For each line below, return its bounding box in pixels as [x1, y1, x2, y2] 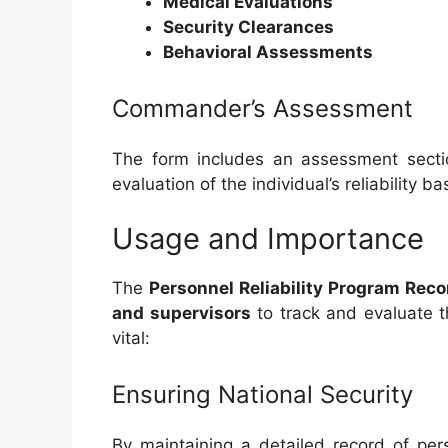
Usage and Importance [112, 221, 424, 256]
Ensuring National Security [112, 379, 413, 409]
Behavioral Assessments [163, 42, 373, 62]
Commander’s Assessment [112, 93, 413, 123]
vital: [112, 328, 150, 348]
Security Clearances [163, 17, 334, 37]
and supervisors [112, 303, 251, 323]
